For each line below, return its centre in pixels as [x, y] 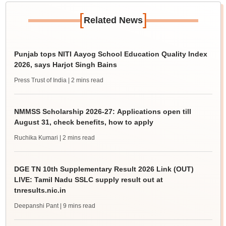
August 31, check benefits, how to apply [83, 122]
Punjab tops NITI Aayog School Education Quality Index [110, 54]
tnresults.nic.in [40, 190]
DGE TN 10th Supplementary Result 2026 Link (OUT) [104, 169]
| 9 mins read [77, 206]
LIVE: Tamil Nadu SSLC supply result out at [88, 180]
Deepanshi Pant [36, 206]
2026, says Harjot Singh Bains [65, 65]
